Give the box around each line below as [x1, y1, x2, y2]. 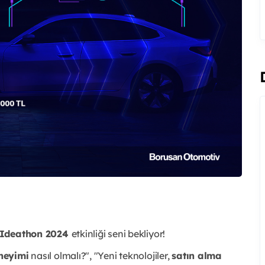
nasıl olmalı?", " [28, 249, 98, 261]
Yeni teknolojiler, [98, 249, 172, 261]
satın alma [172, 249, 222, 261]
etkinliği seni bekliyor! [71, 227, 167, 240]
